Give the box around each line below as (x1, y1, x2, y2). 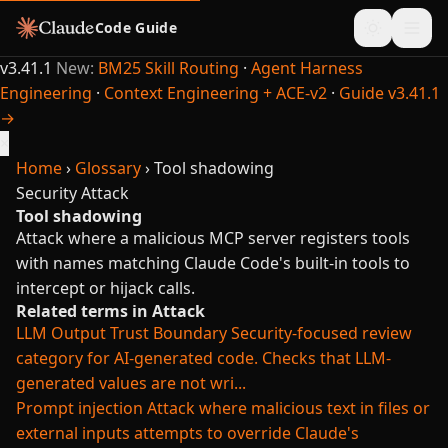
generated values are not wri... (16, 372, 246, 394)
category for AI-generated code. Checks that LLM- (16, 347, 391, 369)
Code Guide (94, 18, 178, 37)
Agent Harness (251, 57, 363, 79)
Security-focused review (231, 322, 412, 344)
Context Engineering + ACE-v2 (104, 82, 327, 104)
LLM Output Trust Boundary (16, 322, 227, 344)
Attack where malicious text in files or (147, 397, 430, 419)
